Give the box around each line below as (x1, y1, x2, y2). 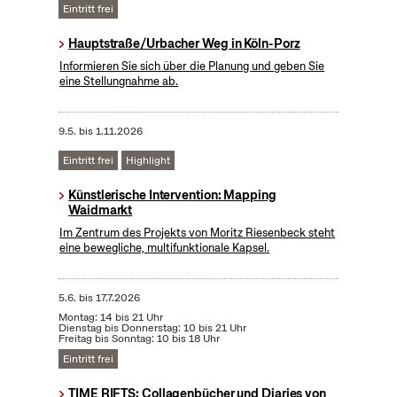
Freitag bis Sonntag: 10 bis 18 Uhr (58, 331, 220, 346)
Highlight (125, 153, 170, 168)
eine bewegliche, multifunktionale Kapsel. (59, 240, 270, 256)
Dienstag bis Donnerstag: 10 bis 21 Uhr (58, 321, 246, 336)
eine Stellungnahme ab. (59, 74, 179, 90)
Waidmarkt (68, 202, 133, 219)
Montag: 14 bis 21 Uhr (58, 310, 163, 325)
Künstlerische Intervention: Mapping (68, 187, 276, 204)
